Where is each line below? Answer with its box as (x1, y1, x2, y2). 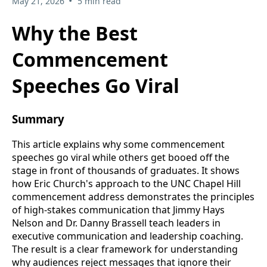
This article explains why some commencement (12, 137, 225, 151)
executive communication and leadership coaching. (12, 229, 243, 243)
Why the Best (12, 20, 138, 46)
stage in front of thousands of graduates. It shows (12, 163, 240, 177)
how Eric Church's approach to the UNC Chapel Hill (12, 176, 241, 190)
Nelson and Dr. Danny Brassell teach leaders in (12, 216, 221, 229)
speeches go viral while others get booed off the (12, 150, 229, 164)
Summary (12, 111, 64, 127)
